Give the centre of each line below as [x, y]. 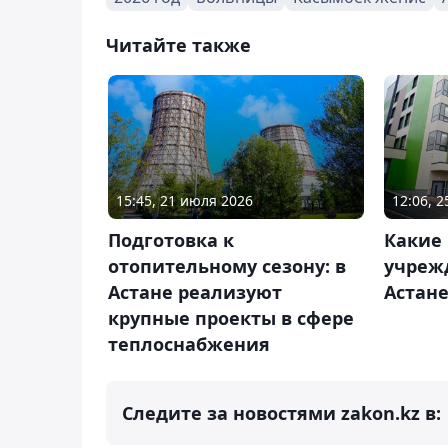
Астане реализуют [195, 291]
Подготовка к [171, 239]
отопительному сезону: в [227, 265]
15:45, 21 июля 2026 [184, 200]
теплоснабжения [189, 343]
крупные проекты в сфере [231, 317]
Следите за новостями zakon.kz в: [281, 412]
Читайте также [178, 45]
